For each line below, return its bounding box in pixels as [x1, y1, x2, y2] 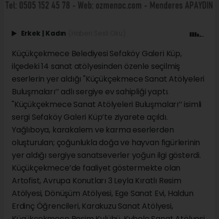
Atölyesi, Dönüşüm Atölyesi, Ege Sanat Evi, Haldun [12, 187, 194, 199]
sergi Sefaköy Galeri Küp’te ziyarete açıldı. [12, 111, 168, 123]
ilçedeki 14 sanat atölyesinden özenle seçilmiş [12, 60, 180, 72]
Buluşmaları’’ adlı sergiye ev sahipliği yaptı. [12, 86, 169, 97]
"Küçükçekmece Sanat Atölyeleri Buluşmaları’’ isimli [12, 98, 202, 110]
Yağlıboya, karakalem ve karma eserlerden [12, 124, 174, 135]
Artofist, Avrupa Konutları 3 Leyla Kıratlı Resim [12, 175, 181, 186]
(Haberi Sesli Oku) [67, 28, 126, 38]
